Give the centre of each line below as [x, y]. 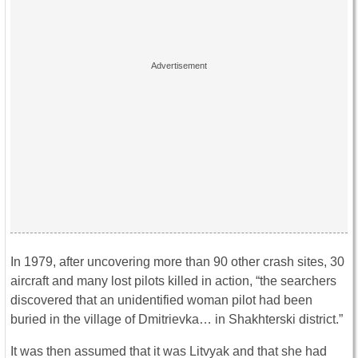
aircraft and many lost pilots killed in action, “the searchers [173, 281]
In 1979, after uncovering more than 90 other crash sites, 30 [177, 262]
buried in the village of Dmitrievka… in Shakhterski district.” [177, 320]
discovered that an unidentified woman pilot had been [161, 300]
